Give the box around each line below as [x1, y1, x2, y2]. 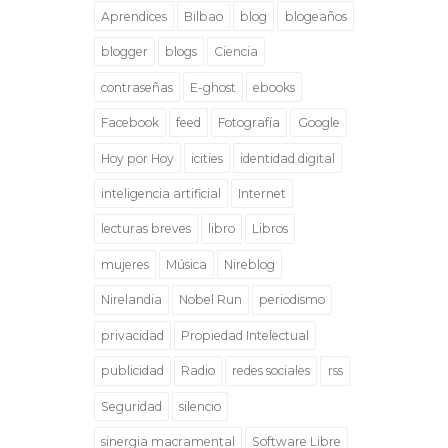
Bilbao [184, 8, 224, 24]
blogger [101, 44, 149, 60]
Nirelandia [101, 292, 163, 308]
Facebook [101, 115, 160, 131]
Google [297, 115, 340, 131]
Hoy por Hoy [101, 150, 175, 166]
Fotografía [218, 115, 281, 131]
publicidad [101, 363, 165, 379]
